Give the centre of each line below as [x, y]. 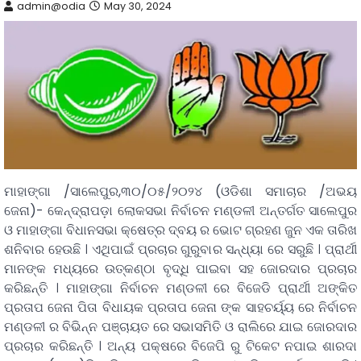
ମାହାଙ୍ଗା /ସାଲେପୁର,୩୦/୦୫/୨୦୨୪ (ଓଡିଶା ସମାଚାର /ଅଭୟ [180, 191]
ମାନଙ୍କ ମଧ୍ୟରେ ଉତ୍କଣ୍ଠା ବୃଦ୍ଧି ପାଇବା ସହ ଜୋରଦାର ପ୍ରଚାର [180, 268]
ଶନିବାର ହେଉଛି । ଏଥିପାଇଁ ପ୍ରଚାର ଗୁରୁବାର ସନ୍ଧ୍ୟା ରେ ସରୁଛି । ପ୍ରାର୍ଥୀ [180, 249]
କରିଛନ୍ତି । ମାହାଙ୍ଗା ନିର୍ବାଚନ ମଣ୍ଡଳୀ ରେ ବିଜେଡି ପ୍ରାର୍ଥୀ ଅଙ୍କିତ [180, 288]
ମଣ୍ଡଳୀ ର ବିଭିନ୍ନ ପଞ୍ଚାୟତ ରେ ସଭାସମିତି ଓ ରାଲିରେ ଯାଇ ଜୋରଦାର [180, 326]
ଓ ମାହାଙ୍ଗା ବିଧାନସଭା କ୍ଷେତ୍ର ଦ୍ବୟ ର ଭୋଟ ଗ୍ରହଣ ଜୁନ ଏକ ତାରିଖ [180, 230]
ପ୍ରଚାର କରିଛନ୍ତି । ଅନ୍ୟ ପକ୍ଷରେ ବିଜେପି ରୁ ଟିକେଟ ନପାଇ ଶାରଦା [180, 346]
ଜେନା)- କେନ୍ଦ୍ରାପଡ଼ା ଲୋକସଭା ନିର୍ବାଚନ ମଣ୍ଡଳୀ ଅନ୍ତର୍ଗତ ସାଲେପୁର [180, 210]
